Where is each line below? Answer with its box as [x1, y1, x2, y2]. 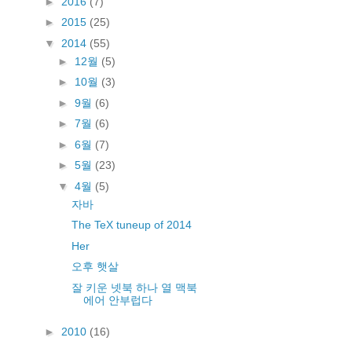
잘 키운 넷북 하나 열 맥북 [71, 280, 197, 294]
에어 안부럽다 [82, 293, 152, 306]
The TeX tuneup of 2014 [71, 218, 192, 231]
